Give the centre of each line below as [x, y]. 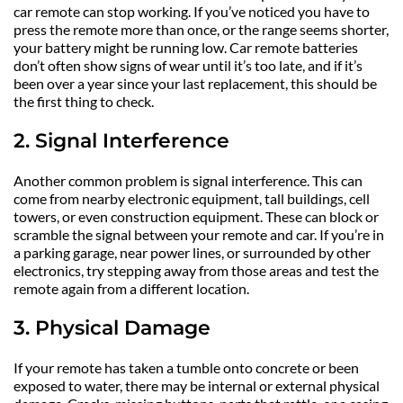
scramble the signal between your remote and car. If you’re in [199, 235]
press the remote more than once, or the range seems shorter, [201, 30]
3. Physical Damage [112, 328]
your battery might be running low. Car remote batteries [186, 48]
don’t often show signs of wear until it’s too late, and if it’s [188, 66]
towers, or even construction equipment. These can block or [196, 217]
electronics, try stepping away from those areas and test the [196, 271]
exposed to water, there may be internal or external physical [197, 386]
